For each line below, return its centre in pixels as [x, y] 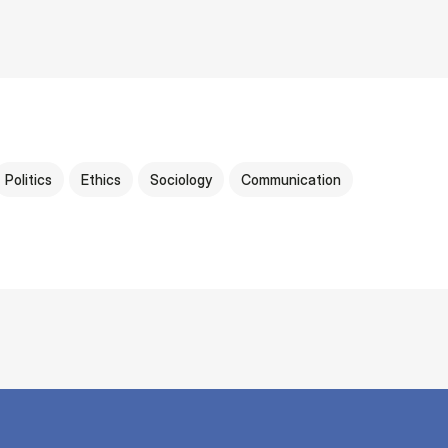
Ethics [101, 179]
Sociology [181, 179]
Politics [28, 179]
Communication [291, 179]
